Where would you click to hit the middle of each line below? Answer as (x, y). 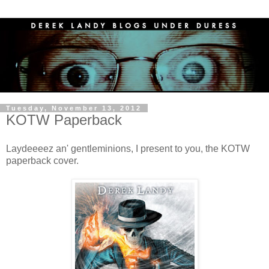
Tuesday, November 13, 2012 (74, 108)
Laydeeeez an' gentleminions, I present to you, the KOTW (128, 148)
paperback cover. (42, 160)
